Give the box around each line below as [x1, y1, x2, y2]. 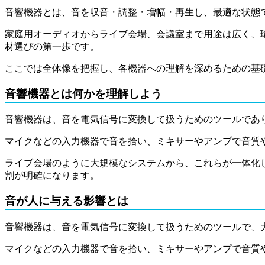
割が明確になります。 [5, 170, 99, 181]
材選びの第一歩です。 [5, 41, 99, 51]
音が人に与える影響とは [5, 195, 128, 208]
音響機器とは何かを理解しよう [5, 87, 162, 100]
